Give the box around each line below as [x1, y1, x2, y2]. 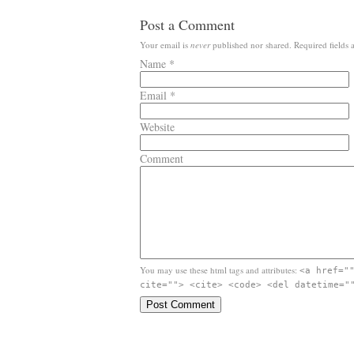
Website [140, 119, 175, 134]
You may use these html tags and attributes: [140, 264, 297, 276]
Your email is [140, 39, 190, 51]
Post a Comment [140, 15, 235, 34]
